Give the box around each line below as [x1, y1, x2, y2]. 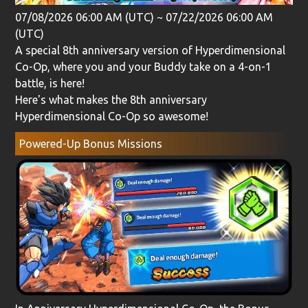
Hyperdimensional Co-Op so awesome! [15, 110, 209, 123]
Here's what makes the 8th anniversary [15, 93, 208, 107]
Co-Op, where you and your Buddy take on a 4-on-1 [15, 60, 272, 74]
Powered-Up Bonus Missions [19, 137, 162, 150]
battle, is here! [15, 77, 85, 90]
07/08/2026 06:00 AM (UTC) [15, 11, 155, 24]
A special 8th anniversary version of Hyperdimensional [15, 44, 286, 57]
